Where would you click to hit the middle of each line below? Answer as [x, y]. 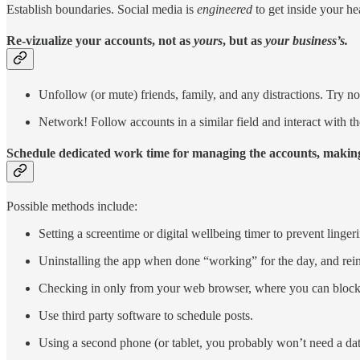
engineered [225, 10]
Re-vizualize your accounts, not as [100, 41]
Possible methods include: [72, 207]
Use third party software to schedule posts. [146, 316]
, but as [244, 41]
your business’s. [307, 41]
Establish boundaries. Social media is [102, 10]
